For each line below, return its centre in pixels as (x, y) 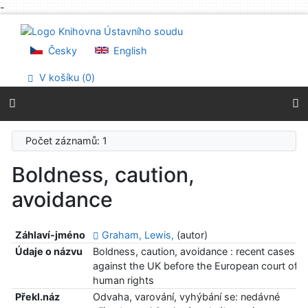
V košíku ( (61, 77)
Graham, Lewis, (137, 235)
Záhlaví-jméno (50, 235)
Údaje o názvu (48, 252)
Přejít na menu (59, 35)
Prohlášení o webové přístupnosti (104, 50)
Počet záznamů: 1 (69, 141)
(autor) (190, 235)
